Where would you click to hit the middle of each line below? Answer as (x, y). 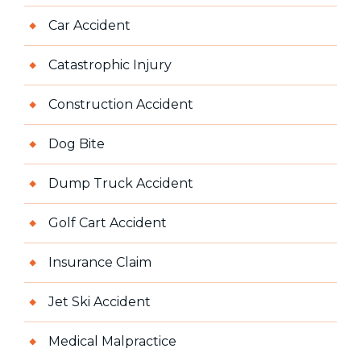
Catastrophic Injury (110, 64)
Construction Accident (121, 104)
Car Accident (89, 25)
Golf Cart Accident (108, 222)
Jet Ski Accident (100, 301)
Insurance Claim (100, 262)
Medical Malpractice (112, 341)
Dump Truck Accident (121, 183)
